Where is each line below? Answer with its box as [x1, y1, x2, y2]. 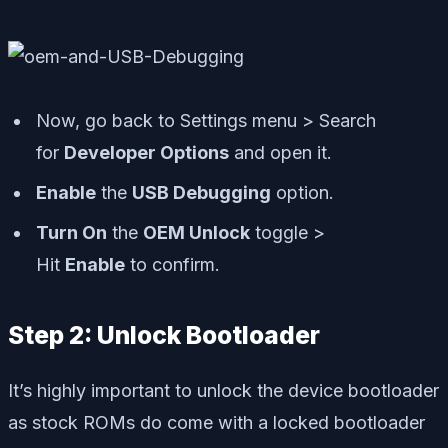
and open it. [229, 142, 332, 164]
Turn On [36, 222, 107, 244]
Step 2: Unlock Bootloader [8, 320, 320, 351]
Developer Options [64, 142, 229, 164]
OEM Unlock [143, 222, 250, 244]
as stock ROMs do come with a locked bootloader [8, 411, 425, 433]
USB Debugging [132, 182, 271, 204]
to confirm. [125, 254, 220, 276]
